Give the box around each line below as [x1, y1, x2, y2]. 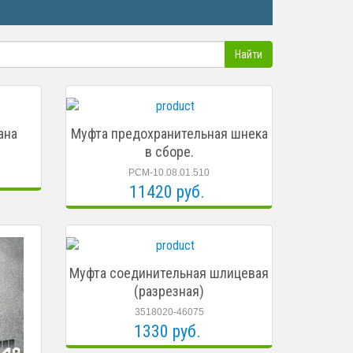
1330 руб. [133, 321, 201, 341]
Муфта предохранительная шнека [70, 125, 268, 142]
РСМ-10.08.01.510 [128, 167, 210, 178]
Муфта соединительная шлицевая [69, 265, 269, 281]
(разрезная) [134, 283, 205, 299]
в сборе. [144, 143, 194, 160]
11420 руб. [129, 182, 206, 202]
